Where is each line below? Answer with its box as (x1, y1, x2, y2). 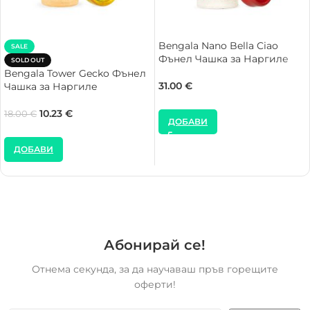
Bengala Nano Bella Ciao (158, 39, 278, 53)
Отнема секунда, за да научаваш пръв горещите (31, 263, 278, 276)
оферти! (134, 278, 176, 291)
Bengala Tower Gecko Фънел (4, 67, 146, 80)
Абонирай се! (104, 237, 206, 254)
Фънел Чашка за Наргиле (158, 53, 289, 66)
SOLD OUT (11, 56, 44, 64)
